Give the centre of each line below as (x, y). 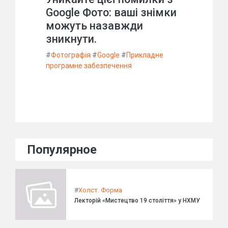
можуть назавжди (94, 26)
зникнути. (71, 39)
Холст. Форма (100, 190)
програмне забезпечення (89, 66)
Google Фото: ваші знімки (111, 12)
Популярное (62, 150)
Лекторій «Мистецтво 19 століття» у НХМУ (137, 200)
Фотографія (71, 55)
